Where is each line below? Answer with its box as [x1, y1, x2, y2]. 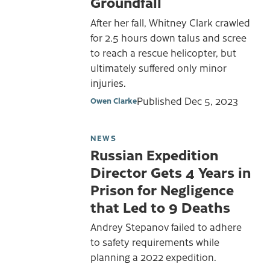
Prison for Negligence [90, 179, 234, 199]
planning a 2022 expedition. [90, 250, 216, 264]
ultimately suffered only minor [90, 61, 227, 74]
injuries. [90, 76, 126, 89]
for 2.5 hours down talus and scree [90, 31, 246, 44]
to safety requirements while [90, 235, 219, 249]
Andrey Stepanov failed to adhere [90, 220, 242, 234]
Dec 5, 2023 [184, 93, 238, 107]
